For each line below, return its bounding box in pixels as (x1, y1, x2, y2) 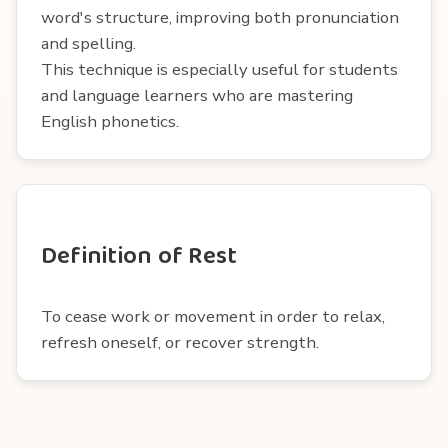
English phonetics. (41, 109, 179, 133)
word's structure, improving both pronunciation (41, 5, 399, 29)
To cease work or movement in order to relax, (41, 304, 385, 328)
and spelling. (41, 31, 136, 55)
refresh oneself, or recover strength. (41, 330, 319, 354)
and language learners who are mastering (41, 83, 353, 107)
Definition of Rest (41, 236, 238, 276)
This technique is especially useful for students (41, 57, 398, 81)
